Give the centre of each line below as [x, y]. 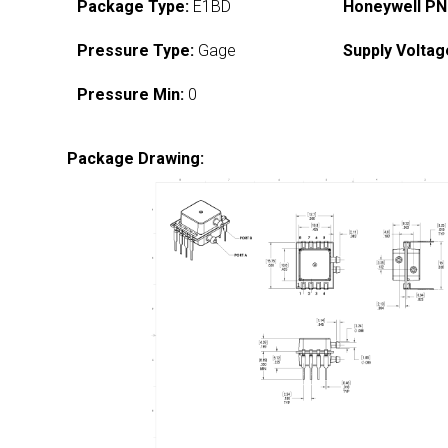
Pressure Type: [136, 50]
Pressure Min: [131, 94]
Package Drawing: [136, 158]
